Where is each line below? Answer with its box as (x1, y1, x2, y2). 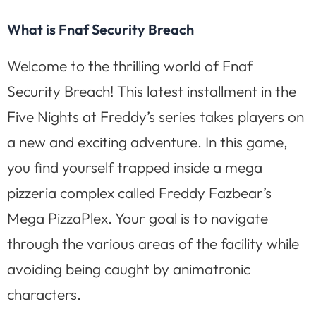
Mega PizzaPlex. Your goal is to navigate (7, 209, 268, 228)
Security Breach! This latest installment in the (7, 82, 296, 101)
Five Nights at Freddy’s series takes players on (7, 107, 304, 126)
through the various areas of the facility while (7, 234, 299, 253)
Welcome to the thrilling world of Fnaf (7, 56, 253, 75)
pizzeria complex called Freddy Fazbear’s (7, 183, 272, 202)
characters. (7, 285, 81, 304)
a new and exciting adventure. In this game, (7, 133, 288, 152)
